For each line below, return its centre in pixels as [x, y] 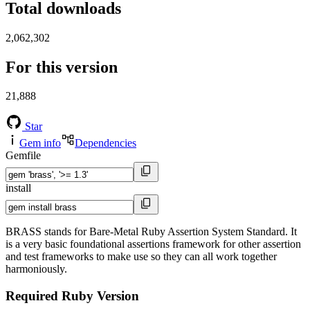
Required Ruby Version [72, 296]
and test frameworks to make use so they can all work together [141, 257]
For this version [62, 67]
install [18, 188]
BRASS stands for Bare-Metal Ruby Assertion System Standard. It [151, 232]
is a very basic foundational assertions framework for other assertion [153, 244]
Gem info [40, 143]
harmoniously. [36, 269]
